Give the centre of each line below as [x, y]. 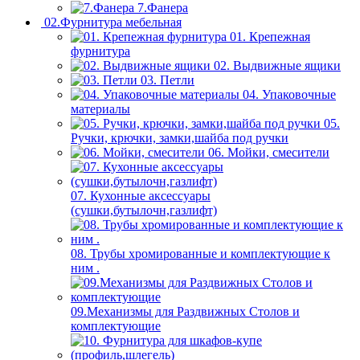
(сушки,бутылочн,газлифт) [144, 211]
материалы [100, 109]
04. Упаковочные [289, 95]
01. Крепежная [270, 37]
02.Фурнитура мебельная [113, 22]
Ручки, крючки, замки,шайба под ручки [180, 138]
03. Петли [168, 80]
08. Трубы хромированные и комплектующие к [200, 254]
